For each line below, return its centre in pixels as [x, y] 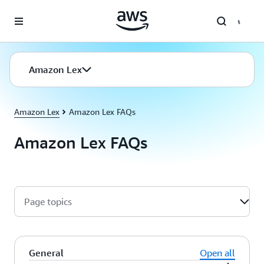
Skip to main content [43, 12]
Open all [217, 253]
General [46, 253]
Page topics [48, 202]
